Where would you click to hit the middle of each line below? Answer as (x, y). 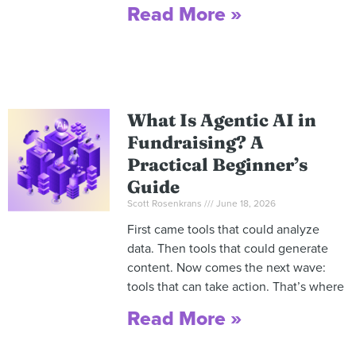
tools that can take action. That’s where (235, 287)
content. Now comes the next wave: (226, 268)
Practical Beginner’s (217, 165)
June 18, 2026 (244, 204)
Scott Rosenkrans (165, 204)
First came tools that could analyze (223, 230)
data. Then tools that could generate (227, 249)
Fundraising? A (195, 143)
